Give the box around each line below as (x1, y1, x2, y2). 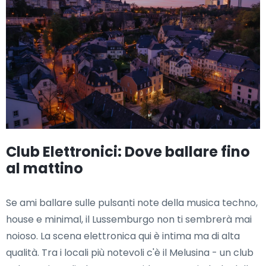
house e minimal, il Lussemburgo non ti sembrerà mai (6, 213, 252, 227)
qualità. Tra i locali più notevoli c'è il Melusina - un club (6, 246, 254, 260)
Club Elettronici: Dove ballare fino (6, 142, 250, 162)
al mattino (6, 159, 83, 179)
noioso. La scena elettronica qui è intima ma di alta (6, 229, 240, 243)
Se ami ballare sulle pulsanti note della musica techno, (6, 196, 258, 210)
